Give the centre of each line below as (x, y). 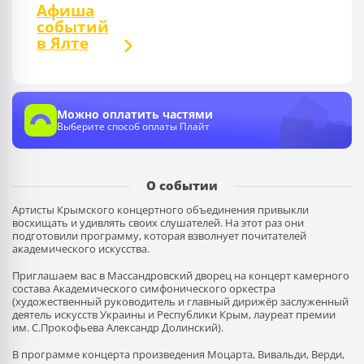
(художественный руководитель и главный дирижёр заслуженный (180, 301)
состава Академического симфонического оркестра (144, 288)
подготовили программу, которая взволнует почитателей (159, 236)
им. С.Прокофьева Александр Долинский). (118, 327)
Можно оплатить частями (135, 114)
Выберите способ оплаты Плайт (133, 126)
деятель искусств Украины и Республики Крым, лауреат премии (174, 314)
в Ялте (63, 43)
